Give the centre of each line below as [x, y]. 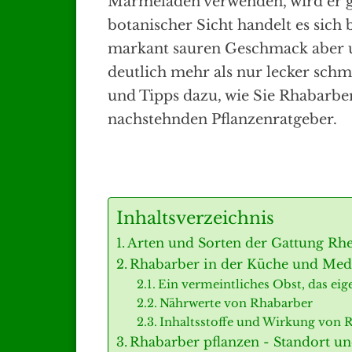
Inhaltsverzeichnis [195, 218]
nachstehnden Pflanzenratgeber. [222, 120]
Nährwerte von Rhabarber [236, 304]
